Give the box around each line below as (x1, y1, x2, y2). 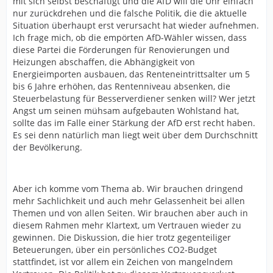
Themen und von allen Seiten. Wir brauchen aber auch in (13, 207, 248, 219)
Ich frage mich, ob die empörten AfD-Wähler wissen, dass (13, 32, 247, 43)
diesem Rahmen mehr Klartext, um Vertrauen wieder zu (13, 219, 241, 231)
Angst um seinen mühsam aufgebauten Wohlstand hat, (13, 105, 239, 116)
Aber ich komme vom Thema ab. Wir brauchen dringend (13, 183, 243, 194)
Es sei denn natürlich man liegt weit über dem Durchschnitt (13, 129, 258, 141)
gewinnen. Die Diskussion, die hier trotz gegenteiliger (13, 232, 231, 243)
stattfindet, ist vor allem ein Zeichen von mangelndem (13, 256, 233, 268)
